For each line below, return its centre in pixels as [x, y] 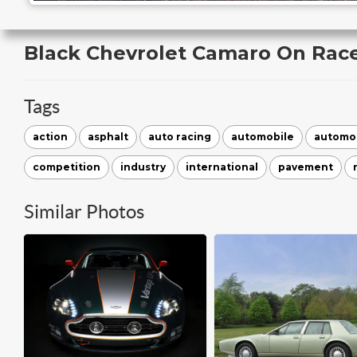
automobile [263, 137]
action [50, 137]
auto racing [180, 137]
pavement [306, 167]
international [222, 167]
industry [143, 167]
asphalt [108, 137]
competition [67, 167]
